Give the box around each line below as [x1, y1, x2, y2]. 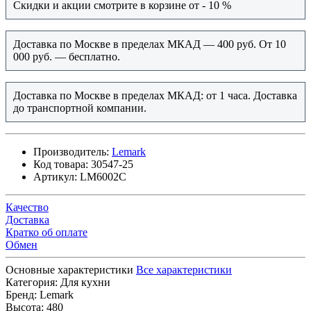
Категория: [6, 276, 58, 289]
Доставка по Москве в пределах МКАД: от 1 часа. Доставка [13, 90, 297, 102]
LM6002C [80, 171, 126, 183]
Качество [6, 201, 49, 214]
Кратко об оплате [6, 226, 87, 239]
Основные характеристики [6, 264, 133, 276]
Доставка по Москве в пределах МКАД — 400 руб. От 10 [13, 38, 286, 51]
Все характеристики [136, 264, 232, 276]
